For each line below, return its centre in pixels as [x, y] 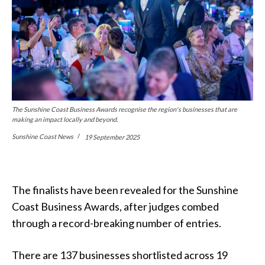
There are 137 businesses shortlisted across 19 [120, 255]
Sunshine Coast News [43, 136]
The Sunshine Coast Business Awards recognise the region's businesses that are [125, 109]
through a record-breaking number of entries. [117, 223]
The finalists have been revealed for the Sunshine [125, 190]
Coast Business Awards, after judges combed [115, 207]
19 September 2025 [112, 137]
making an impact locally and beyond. [65, 119]
